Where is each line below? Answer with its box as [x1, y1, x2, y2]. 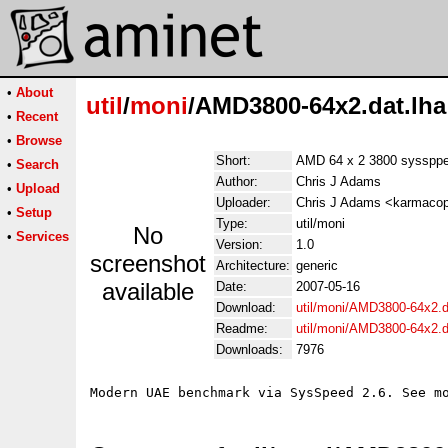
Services [16, 229, 69, 244]
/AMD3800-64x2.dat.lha [188, 92, 446, 119]
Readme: [216, 321, 268, 336]
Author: [216, 174, 258, 189]
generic [296, 258, 338, 273]
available [102, 278, 194, 305]
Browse [16, 133, 62, 148]
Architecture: [216, 258, 290, 273]
